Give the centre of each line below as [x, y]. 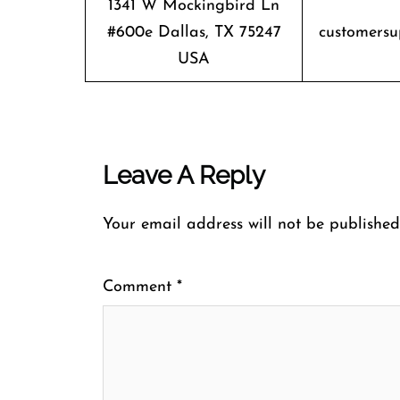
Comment [140, 287]
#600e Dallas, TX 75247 [194, 33]
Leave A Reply [184, 175]
